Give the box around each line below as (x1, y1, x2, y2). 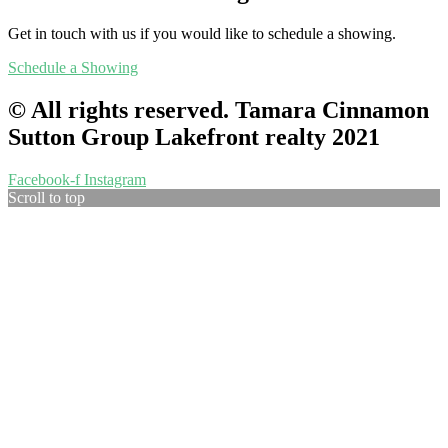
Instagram (84, 170, 146, 188)
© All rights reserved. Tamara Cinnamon (8, 96, 429, 123)
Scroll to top (8, 188, 85, 206)
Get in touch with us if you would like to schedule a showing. (8, 24, 396, 42)
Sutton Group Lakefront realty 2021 (8, 123, 380, 150)
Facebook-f (8, 170, 80, 188)
